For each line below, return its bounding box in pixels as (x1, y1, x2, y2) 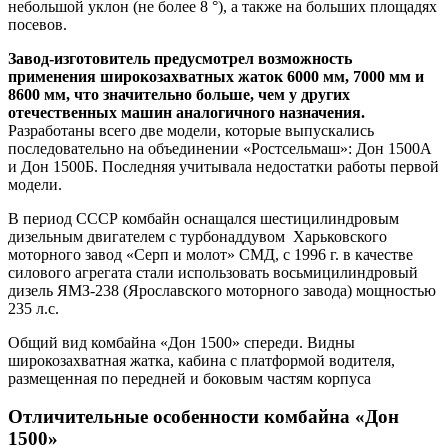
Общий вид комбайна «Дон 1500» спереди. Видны (8, 333, 355, 351)
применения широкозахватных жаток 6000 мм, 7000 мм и (8, 67, 424, 85)
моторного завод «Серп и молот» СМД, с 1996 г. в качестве (8, 245, 413, 263)
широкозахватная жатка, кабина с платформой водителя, (8, 351, 395, 369)
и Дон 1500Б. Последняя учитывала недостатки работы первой (8, 157, 439, 175)
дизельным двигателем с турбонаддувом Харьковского (8, 227, 387, 245)
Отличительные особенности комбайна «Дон (8, 406, 399, 428)
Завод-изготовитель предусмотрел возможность (8, 49, 352, 67)
